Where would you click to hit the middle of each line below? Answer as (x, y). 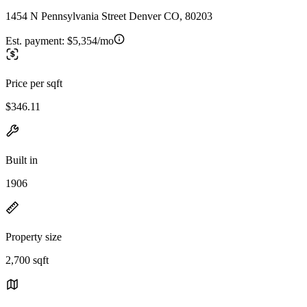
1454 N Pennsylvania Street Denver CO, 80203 (109, 16)
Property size (34, 236)
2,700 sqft (27, 260)
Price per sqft (34, 83)
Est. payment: (36, 40)
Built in (22, 160)
